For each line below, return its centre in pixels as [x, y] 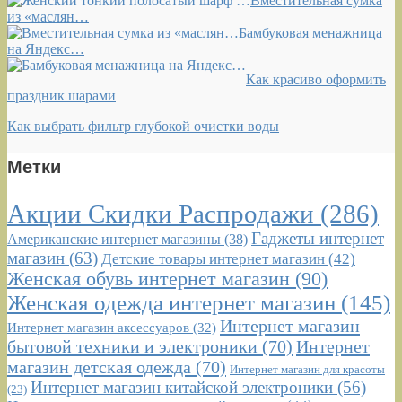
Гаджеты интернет [318, 254]
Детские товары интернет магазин [213, 275]
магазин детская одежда [99, 383]
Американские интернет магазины [114, 255]
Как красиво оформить [316, 95]
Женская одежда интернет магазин [171, 319]
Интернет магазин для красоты [307, 385]
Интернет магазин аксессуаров [98, 343]
